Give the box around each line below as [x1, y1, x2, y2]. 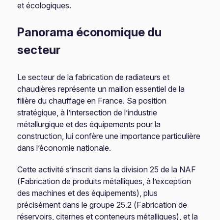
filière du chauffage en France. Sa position [17, 96, 167, 106]
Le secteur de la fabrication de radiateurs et [17, 72, 170, 82]
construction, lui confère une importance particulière [17, 131, 201, 141]
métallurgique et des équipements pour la [17, 119, 161, 129]
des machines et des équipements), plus [17, 188, 158, 198]
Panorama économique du [17, 25, 162, 39]
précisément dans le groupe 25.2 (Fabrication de [17, 200, 188, 210]
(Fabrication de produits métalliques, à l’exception [17, 176, 192, 186]
